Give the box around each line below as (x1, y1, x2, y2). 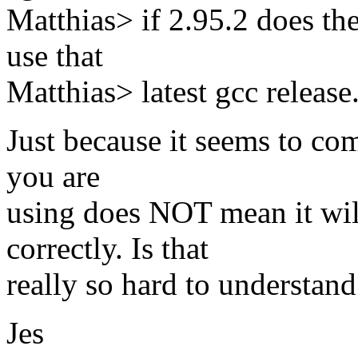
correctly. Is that (6, 231, 209, 266)
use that (6, 38, 103, 74)
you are (6, 159, 100, 194)
